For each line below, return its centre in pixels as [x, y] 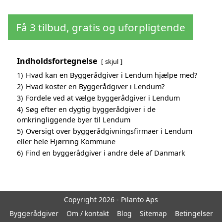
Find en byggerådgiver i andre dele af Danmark [106, 153]
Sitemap [153, 213]
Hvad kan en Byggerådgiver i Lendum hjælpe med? [111, 75]
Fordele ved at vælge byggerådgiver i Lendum [103, 98]
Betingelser [194, 213]
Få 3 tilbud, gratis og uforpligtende [101, 27]
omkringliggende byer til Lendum [74, 119]
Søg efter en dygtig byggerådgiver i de [91, 109]
